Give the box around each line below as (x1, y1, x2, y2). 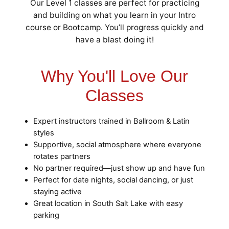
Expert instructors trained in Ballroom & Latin (33, 116, 190, 126)
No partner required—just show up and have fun (33, 163, 205, 173)
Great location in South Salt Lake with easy (33, 198, 183, 208)
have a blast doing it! (75, 34, 154, 44)
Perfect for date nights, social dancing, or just (33, 175, 193, 185)
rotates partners (33, 151, 90, 161)
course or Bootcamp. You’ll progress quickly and (25, 22, 204, 32)
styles (33, 128, 54, 138)
